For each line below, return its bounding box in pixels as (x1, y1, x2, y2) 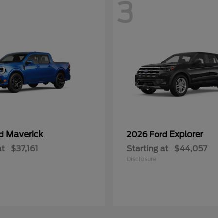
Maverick (6, 129, 43, 139)
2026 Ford (127, 130, 169, 139)
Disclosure (127, 155, 156, 163)
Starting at (127, 144, 168, 153)
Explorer (169, 129, 203, 139)
